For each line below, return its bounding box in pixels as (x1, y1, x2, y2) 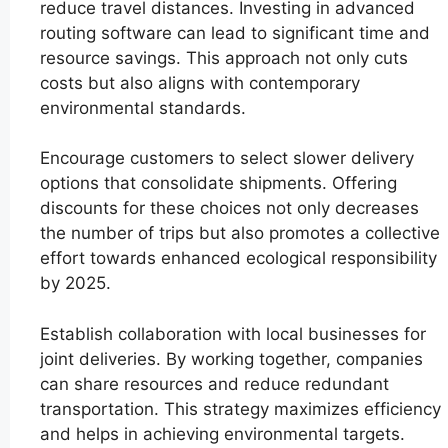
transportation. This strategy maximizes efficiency (40, 398, 441, 419)
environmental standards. (40, 97, 246, 118)
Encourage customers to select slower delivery (40, 148, 414, 169)
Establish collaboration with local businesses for (40, 323, 426, 344)
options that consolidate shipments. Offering (40, 173, 397, 194)
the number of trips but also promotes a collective (40, 223, 440, 244)
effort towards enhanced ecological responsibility (40, 248, 437, 269)
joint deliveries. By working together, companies (40, 348, 423, 369)
